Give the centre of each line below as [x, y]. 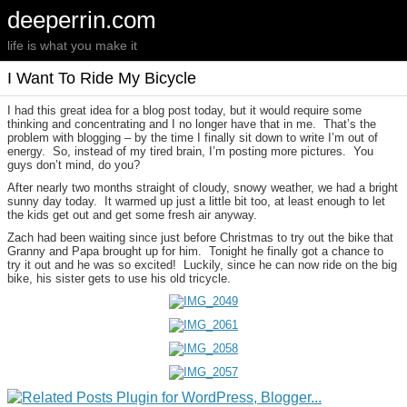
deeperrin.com [82, 20]
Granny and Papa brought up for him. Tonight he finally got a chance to [195, 251]
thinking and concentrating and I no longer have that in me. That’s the [192, 124]
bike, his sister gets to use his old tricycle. [119, 278]
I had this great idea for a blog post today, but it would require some [184, 110]
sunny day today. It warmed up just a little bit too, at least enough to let [196, 201]
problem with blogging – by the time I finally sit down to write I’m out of [193, 138]
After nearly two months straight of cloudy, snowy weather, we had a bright [203, 188]
